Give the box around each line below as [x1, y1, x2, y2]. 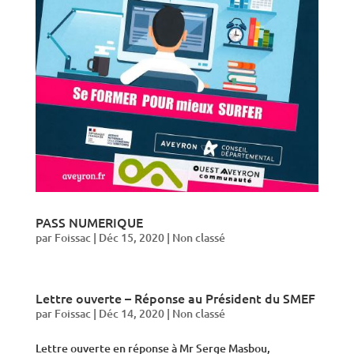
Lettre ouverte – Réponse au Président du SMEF [35, 289, 315, 307]
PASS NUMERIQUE [35, 213, 143, 232]
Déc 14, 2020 [98, 306, 164, 322]
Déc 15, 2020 [98, 230, 164, 246]
